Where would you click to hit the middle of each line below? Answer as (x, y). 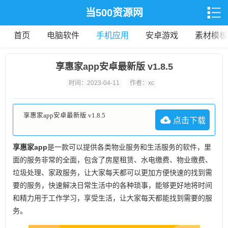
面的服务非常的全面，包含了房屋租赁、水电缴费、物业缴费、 (112, 160)
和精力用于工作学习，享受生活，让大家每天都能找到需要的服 (112, 198)
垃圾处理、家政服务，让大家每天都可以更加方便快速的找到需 (112, 172)
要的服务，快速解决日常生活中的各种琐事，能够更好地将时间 (112, 185)
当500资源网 (114, 13)
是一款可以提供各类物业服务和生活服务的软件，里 (129, 147)
